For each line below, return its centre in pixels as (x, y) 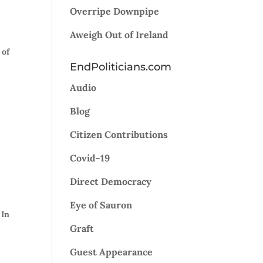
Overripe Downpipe (115, 11)
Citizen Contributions (119, 134)
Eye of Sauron (101, 205)
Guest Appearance (112, 252)
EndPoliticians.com (121, 67)
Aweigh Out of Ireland (119, 35)
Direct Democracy (111, 181)
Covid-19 (90, 158)
